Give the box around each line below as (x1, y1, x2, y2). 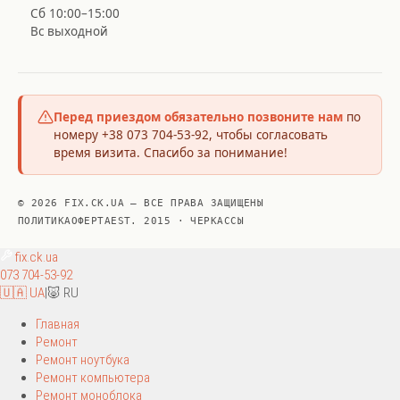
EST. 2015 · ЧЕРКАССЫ (111, 215, 244, 227)
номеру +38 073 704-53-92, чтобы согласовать (54, 127, 328, 143)
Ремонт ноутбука (36, 352, 129, 368)
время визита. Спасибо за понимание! (54, 145, 287, 161)
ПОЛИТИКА (18, 215, 71, 227)
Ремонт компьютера (36, 370, 150, 386)
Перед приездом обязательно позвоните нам (54, 109, 343, 125)
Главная (36, 316, 79, 332)
